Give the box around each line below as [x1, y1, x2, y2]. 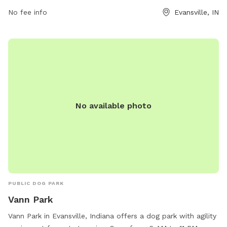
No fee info [8, 8, 47, 16]
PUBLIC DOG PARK [8, 180, 64, 186]
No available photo [75, 100, 152, 110]
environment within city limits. [8, 2, 110, 10]
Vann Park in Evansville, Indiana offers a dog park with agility [8, 211, 216, 220]
